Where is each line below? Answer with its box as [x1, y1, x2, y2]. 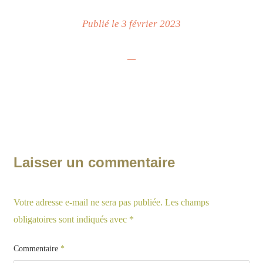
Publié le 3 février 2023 [82, 18, 181, 29]
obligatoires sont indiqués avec [14, 214, 129, 224]
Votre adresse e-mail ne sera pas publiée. [14, 197, 163, 207]
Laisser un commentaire [14, 154, 175, 170]
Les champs [165, 197, 209, 207]
